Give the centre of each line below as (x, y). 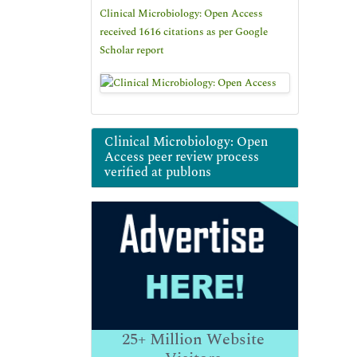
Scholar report (132, 50)
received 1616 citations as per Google (184, 32)
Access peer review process (182, 157)
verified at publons (158, 172)
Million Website (205, 340)
